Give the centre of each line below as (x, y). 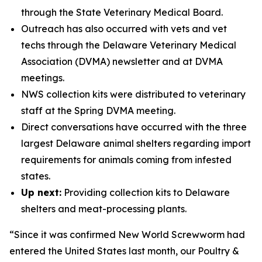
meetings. (43, 77)
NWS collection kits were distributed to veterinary (133, 94)
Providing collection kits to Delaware (146, 192)
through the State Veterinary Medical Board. (122, 12)
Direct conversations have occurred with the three (134, 127)
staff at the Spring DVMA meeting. (98, 110)
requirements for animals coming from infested (126, 159)
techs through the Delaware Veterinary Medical (129, 45)
